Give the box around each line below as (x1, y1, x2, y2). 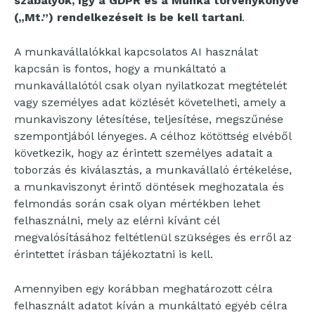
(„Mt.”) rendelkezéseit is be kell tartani (14, 11, 242, 25)
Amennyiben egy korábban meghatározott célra (14, 282, 273, 296)
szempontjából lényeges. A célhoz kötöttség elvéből (14, 129, 291, 143)
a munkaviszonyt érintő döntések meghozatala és (14, 180, 284, 194)
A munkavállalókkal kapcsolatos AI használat (14, 45, 258, 59)
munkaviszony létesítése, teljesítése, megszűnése (14, 112, 283, 127)
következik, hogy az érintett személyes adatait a (14, 146, 273, 160)
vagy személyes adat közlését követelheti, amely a (14, 96, 286, 110)
